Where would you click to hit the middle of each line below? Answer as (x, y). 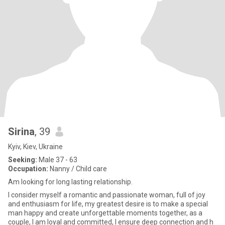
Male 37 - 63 (57, 160)
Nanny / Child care (78, 169)
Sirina (21, 132)
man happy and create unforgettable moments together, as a (105, 213)
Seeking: (23, 160)
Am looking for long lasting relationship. (70, 182)
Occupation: (28, 169)
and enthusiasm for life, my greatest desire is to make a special (108, 204)
